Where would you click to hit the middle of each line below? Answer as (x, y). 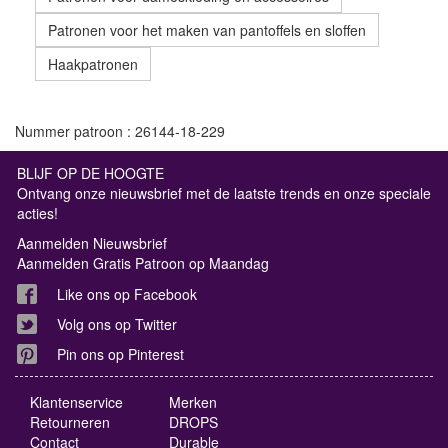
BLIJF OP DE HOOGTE (90, 173)
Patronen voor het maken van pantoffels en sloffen (207, 30)
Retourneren (70, 422)
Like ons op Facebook (127, 294)
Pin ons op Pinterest (120, 354)
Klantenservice (76, 402)
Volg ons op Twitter (117, 324)
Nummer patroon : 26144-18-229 (120, 131)
